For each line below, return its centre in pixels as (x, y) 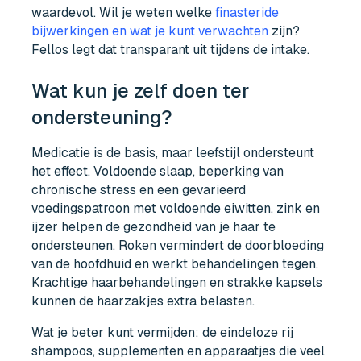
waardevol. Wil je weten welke (124, 12)
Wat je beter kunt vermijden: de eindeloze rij (163, 332)
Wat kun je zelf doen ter (141, 91)
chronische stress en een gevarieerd (139, 190)
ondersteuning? (102, 118)
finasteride (247, 12)
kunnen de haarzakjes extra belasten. (143, 301)
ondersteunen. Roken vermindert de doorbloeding (178, 246)
